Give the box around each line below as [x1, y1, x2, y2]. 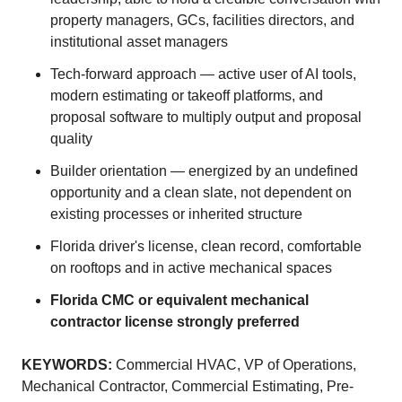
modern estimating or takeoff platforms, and [50, 88, 323, 103]
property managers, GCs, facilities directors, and [50, 13, 354, 28]
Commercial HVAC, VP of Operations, [112, 357, 356, 372]
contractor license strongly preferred [50, 314, 300, 329]
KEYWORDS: [22, 357, 112, 372]
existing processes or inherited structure [50, 206, 302, 222]
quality [50, 131, 92, 146]
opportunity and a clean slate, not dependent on [50, 185, 352, 200]
